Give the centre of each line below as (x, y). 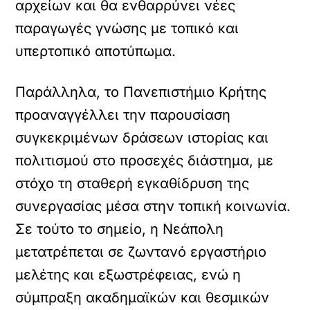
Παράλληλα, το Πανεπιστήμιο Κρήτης (141, 92)
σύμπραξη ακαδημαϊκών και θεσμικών (143, 298)
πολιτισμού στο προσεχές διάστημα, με (145, 161)
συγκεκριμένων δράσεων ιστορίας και (142, 138)
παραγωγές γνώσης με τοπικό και (127, 28)
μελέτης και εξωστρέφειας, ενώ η (128, 275)
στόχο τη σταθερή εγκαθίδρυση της (133, 183)
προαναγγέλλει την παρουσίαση (123, 115)
